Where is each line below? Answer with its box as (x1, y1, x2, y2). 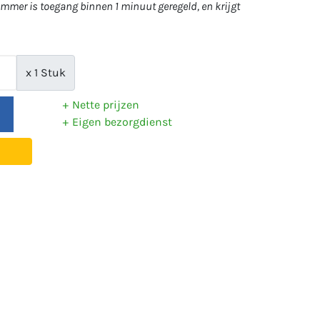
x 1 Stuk (26, 66, 66, 79)
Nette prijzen (71, 98, 139, 111)
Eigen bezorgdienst (71, 115, 172, 129)
